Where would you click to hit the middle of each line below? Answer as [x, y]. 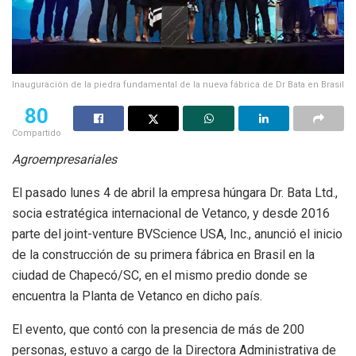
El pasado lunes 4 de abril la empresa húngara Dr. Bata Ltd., [175, 193]
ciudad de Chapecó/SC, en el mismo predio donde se [160, 276]
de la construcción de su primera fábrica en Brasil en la [163, 255]
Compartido [37, 133]
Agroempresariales [64, 160]
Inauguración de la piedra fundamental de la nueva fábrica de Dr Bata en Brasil [178, 85]
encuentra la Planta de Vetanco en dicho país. [137, 296]
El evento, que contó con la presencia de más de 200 [158, 330]
